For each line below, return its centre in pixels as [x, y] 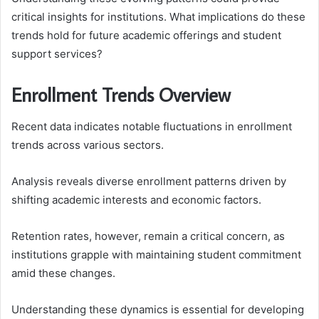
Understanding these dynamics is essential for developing [158, 309]
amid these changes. [63, 273]
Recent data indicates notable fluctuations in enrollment [152, 126]
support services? [57, 54]
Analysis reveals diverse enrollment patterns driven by [149, 181]
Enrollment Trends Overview [121, 95]
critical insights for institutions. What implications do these [158, 17]
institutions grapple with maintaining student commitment [156, 254]
